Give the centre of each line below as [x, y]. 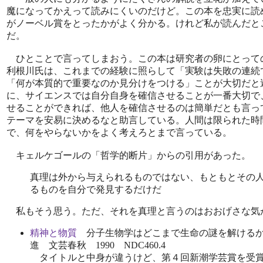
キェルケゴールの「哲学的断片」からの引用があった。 [129, 155]
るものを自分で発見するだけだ [96, 189]
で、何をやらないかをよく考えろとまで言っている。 [119, 132]
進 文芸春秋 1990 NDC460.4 [98, 245]
